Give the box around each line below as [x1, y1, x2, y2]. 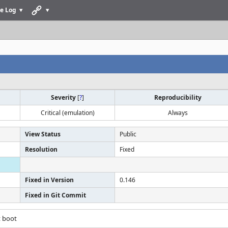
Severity [51, 93, 77, 102]
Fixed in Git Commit [25, 191, 86, 199]
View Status [25, 130, 61, 138]
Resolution [25, 145, 58, 154]
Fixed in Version [25, 176, 74, 184]
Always [168, 108, 188, 117]
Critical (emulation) [40, 108, 95, 117]
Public [120, 130, 136, 138]
